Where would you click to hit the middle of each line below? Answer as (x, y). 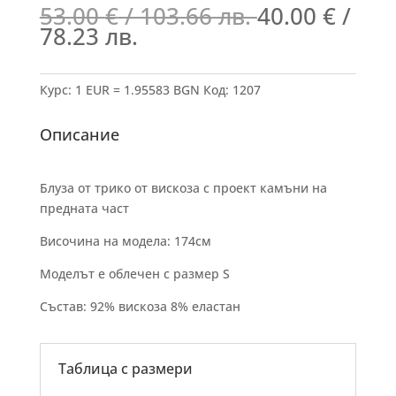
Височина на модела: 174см (125, 241)
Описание (79, 134)
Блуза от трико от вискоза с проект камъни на (183, 188)
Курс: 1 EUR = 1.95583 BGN (119, 90)
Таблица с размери (125, 369)
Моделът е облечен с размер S (134, 274)
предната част (84, 208)
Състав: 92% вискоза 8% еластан (140, 306)
